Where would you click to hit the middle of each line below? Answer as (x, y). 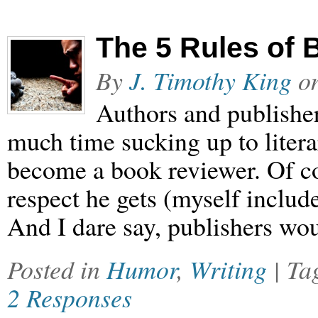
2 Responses (70, 297)
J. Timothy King (210, 80)
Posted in (57, 269)
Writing (228, 269)
